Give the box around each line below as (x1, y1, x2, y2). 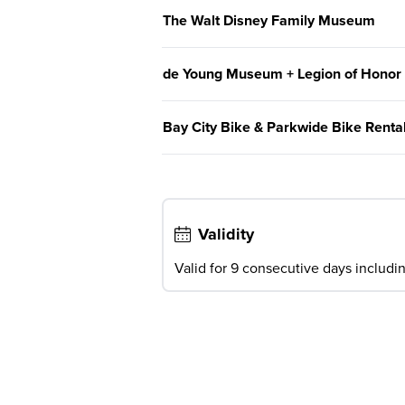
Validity (198, 224, 254, 245)
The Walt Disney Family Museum (163, 12, 375, 31)
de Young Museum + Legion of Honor (163, 65, 401, 84)
